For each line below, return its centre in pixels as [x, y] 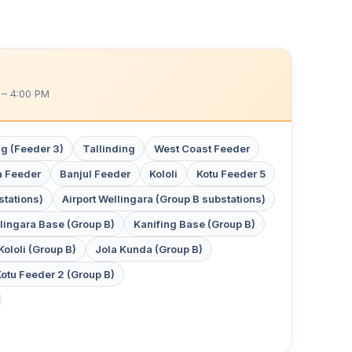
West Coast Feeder [202, 148]
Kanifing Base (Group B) [194, 224]
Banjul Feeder [95, 174]
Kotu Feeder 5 [231, 174]
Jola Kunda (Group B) [149, 249]
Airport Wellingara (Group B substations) [164, 199]
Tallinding [109, 148]
